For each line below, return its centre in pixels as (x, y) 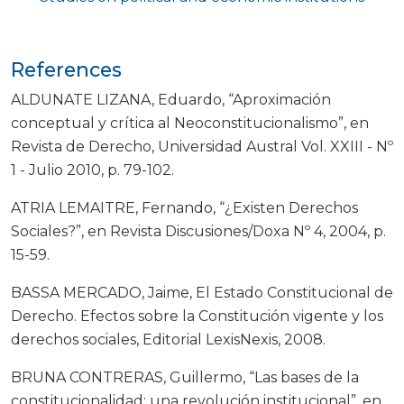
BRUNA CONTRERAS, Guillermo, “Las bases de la (185, 378)
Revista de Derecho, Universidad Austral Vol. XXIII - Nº (202, 147)
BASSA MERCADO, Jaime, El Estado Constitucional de (202, 293)
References (66, 70)
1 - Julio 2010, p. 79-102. (92, 170)
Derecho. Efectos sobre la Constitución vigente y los (197, 317)
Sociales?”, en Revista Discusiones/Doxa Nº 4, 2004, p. (198, 232)
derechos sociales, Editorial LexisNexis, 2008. (168, 340)
